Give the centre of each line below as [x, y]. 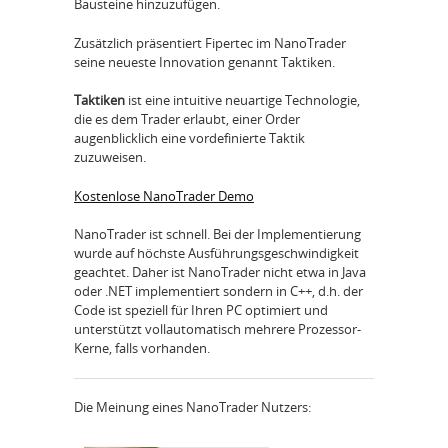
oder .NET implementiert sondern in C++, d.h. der [218, 291]
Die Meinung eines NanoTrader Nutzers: [192, 406]
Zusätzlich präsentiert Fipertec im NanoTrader [210, 42]
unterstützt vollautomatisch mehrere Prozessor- [217, 329]
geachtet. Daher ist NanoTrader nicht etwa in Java [220, 272]
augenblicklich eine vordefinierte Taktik [189, 138]
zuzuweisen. [110, 157]
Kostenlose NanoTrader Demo [164, 195]
